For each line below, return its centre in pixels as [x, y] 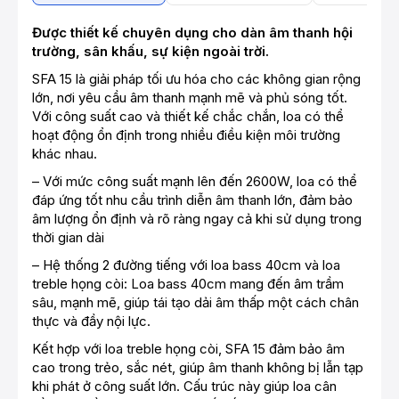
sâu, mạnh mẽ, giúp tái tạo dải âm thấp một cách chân [195, 303]
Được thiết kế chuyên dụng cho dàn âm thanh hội [192, 33]
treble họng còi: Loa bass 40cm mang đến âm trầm [188, 284]
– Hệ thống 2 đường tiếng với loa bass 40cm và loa [186, 265]
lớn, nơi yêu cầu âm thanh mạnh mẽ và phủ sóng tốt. [190, 98]
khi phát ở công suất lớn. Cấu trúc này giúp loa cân [184, 387]
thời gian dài [68, 238]
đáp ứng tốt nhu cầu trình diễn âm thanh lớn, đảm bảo [192, 200]
